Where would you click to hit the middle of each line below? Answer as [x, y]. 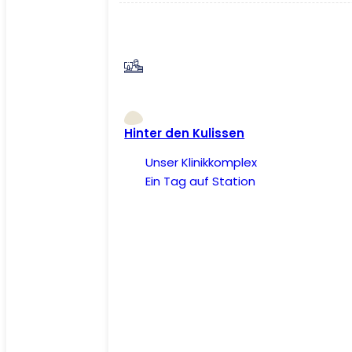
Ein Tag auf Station [201, 181]
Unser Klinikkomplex [202, 162]
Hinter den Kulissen [185, 134]
